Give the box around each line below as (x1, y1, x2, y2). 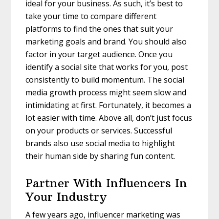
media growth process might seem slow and (25, 87, 187, 98)
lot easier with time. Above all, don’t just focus (25, 112, 193, 123)
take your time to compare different (25, 10, 157, 22)
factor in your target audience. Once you (25, 48, 173, 60)
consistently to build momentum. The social (25, 74, 185, 85)
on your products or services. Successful (25, 125, 173, 136)
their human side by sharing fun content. (25, 150, 175, 161)
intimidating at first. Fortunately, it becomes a (25, 99, 192, 110)
